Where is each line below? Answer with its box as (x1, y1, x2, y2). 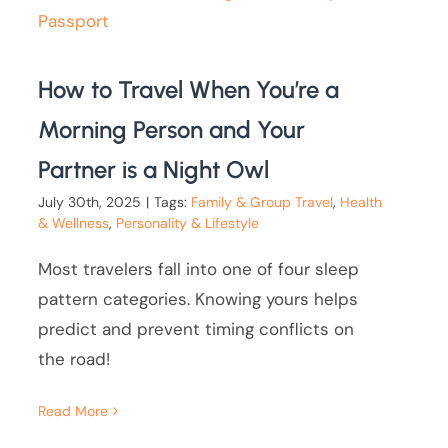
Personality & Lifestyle (116, 214, 260, 233)
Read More (38, 402, 109, 421)
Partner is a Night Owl (38, 155, 270, 185)
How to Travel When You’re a (38, 75, 340, 105)
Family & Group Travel (191, 193, 334, 212)
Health (340, 193, 383, 212)
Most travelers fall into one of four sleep (38, 258, 360, 281)
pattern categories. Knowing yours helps (38, 288, 359, 311)
